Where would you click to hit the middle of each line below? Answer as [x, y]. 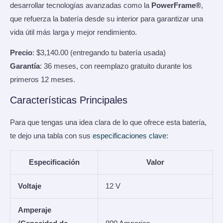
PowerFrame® [176, 5]
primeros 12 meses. [43, 80]
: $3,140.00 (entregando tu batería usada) [99, 53]
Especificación [54, 162]
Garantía [25, 66]
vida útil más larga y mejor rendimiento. [73, 32]
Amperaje [34, 210]
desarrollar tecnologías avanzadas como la [81, 5]
